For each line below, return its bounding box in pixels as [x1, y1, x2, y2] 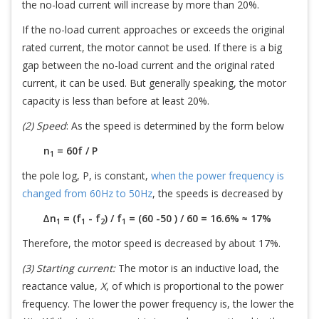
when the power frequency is [151, 169, 284, 182]
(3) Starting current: [22, 261, 115, 275]
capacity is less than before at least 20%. [22, 94, 209, 108]
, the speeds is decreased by [152, 187, 283, 200]
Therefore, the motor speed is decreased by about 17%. [22, 236, 281, 250]
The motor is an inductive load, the [115, 261, 279, 275]
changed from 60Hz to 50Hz [22, 187, 152, 200]
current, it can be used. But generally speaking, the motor [22, 76, 286, 90]
